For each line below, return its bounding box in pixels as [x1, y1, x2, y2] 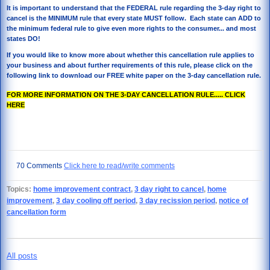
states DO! [7, 34, 40, 42]
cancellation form [7, 207, 66, 216]
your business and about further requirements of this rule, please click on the [7, 61, 253, 69]
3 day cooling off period [56, 196, 136, 204]
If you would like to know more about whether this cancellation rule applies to [7, 51, 254, 59]
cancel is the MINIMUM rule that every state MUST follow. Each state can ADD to [7, 14, 261, 22]
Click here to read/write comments [64, 161, 175, 169]
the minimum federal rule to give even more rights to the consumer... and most [7, 24, 256, 32]
